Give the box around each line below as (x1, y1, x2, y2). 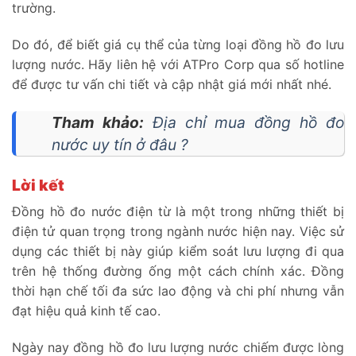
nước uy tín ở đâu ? (52, 134, 188, 154)
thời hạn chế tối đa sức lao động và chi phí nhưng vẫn (12, 283, 344, 300)
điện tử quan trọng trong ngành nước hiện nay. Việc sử (12, 223, 344, 240)
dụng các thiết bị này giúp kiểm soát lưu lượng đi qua (12, 243, 344, 260)
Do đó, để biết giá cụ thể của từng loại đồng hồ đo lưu (12, 36, 344, 52)
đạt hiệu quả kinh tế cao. (12, 303, 161, 319)
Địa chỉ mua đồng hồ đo (152, 112, 345, 132)
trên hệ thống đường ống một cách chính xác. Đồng (12, 263, 344, 280)
